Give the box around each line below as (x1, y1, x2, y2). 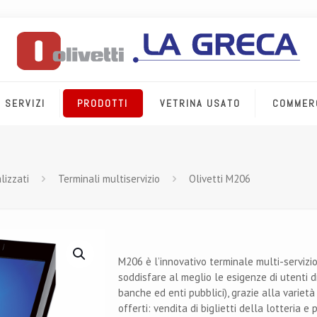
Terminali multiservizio (57, 172, 160, 185)
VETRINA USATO (160, 97, 241, 110)
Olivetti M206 (188, 172, 250, 185)
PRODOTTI (77, 97, 129, 110)
